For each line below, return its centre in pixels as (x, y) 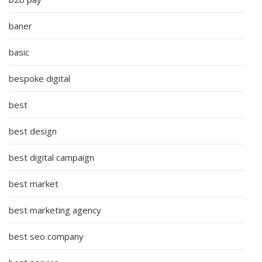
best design (33, 131)
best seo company (46, 236)
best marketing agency (55, 210)
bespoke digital (39, 78)
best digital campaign (51, 157)
